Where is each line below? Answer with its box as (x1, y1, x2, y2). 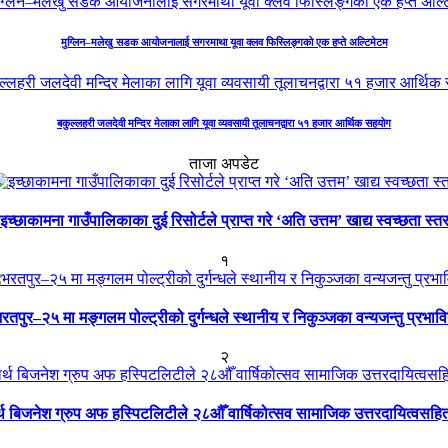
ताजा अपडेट (189, 155, 259, 173)
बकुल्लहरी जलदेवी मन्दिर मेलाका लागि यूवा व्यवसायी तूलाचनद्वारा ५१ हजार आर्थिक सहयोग (57, 117, 391, 130)
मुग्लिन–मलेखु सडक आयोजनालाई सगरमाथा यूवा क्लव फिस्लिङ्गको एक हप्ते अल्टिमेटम (60, 36, 388, 49)
